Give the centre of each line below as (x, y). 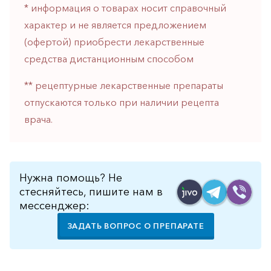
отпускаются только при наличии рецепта (122, 102)
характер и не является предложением (115, 24)
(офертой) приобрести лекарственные (114, 41)
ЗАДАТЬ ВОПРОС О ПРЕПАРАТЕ (135, 226)
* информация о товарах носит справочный (125, 8)
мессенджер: (54, 205)
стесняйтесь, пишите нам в (91, 191)
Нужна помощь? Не (71, 178)
